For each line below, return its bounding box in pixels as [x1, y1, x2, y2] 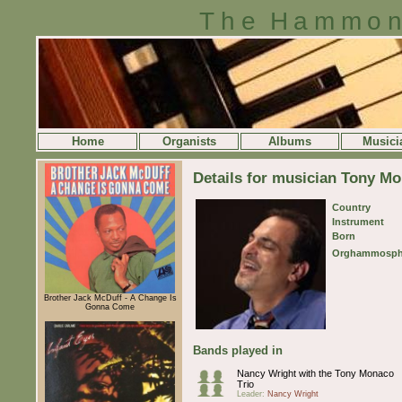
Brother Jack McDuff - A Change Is [43, 293, 177, 302]
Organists [162, 135, 216, 148]
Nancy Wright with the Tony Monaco [237, 367, 394, 379]
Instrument [332, 215, 384, 227]
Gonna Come [85, 301, 135, 311]
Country [332, 201, 371, 213]
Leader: [237, 389, 267, 398]
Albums [268, 135, 311, 148]
